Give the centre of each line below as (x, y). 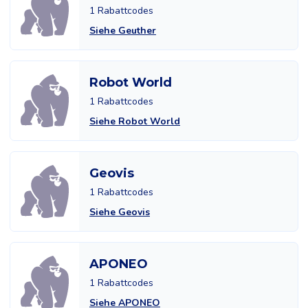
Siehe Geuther (123, 31)
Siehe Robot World (135, 121)
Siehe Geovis (120, 212)
